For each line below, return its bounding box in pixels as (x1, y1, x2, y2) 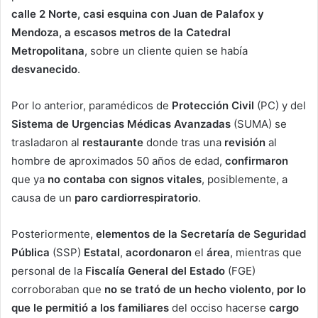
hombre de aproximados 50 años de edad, (11, 153, 225, 168)
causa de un (11, 190, 75, 204)
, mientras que (230, 245, 302, 259)
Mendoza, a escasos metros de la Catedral (11, 25, 231, 39)
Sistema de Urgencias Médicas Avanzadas (11, 116, 231, 131)
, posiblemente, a (202, 172, 287, 186)
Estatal (84, 245, 120, 259)
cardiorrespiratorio (101, 190, 198, 204)
